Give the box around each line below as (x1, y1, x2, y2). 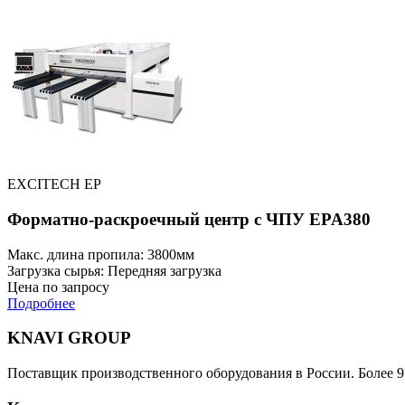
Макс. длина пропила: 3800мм (7, 246, 194, 262)
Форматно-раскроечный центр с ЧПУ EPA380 (7, 209, 371, 229)
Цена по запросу (7, 278, 109, 295)
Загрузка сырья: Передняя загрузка (7, 262, 221, 278)
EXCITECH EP (7, 176, 101, 193)
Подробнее (7, 295, 75, 311)
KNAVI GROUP (7, 328, 131, 348)
